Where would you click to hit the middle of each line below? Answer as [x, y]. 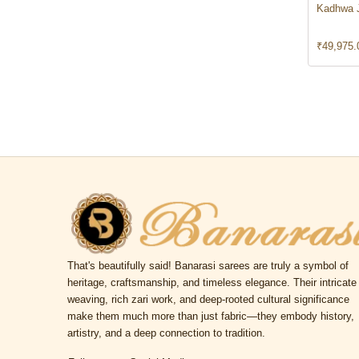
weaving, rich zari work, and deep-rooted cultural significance [208, 300]
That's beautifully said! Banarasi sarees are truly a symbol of [208, 266]
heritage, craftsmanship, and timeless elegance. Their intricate [212, 283]
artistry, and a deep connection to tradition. [166, 333]
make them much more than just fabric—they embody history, [211, 317]
